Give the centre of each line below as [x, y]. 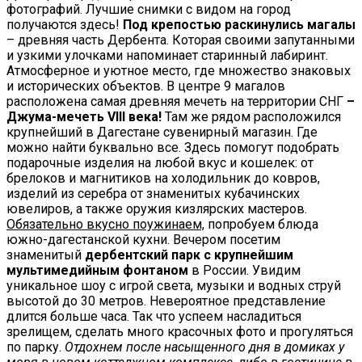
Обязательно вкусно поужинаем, [105, 225]
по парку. [36, 347]
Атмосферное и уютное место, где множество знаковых [179, 71]
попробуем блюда [261, 225]
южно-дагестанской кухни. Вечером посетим [143, 240]
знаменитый [46, 255]
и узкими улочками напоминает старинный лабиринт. [167, 56]
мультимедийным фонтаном [97, 271]
